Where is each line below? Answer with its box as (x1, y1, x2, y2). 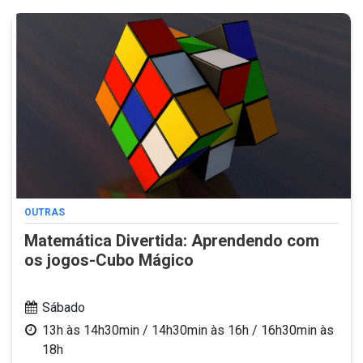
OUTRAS (24, 206, 65, 218)
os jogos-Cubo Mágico (24, 250, 194, 270)
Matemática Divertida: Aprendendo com (24, 230, 319, 250)
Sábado (42, 299, 85, 315)
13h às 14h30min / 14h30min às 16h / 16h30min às (42, 322, 334, 338)
